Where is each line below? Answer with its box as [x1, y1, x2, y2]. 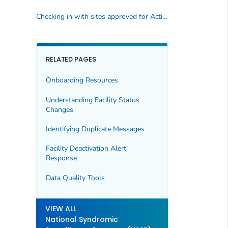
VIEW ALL [45, 204, 76, 214]
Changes [45, 104, 73, 115]
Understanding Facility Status [45, 95, 139, 105]
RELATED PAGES [45, 54, 97, 64]
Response [45, 153, 77, 163]
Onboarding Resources [45, 75, 118, 85]
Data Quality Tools [45, 173, 105, 183]
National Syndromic [45, 214, 118, 225]
